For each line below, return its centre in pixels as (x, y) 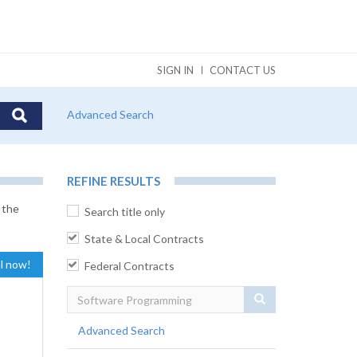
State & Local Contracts (144, 239)
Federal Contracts (129, 266)
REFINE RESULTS (113, 181)
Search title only (124, 212)
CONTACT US (243, 70)
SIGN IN (175, 70)
